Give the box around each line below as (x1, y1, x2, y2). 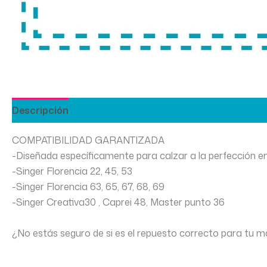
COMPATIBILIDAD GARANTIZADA (12, 133, 164, 147)
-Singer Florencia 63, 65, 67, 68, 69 (12, 180, 164, 193)
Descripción (12, 104, 69, 117)
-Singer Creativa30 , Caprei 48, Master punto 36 (12, 195, 225, 209)
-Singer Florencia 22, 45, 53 (12, 164, 132, 178)
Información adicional (80, 104, 184, 117)
